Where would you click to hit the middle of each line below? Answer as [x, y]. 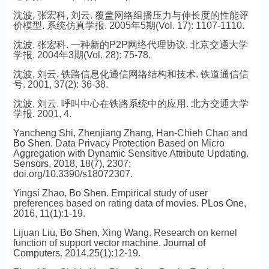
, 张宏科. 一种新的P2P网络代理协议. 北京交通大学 [140, 45]
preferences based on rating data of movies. [107, 203]
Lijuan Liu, [36, 233]
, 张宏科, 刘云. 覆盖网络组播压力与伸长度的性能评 [140, 15]
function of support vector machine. [88, 243]
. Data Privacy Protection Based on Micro [137, 143]
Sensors [31, 164]
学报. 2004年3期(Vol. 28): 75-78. [82, 55]
